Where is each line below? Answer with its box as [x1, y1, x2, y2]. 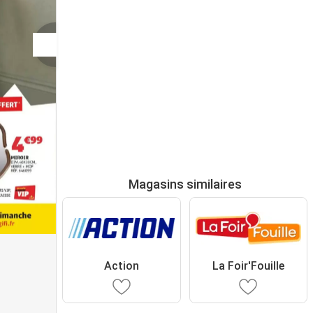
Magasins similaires [128, 177, 242, 191]
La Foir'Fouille [212, 259, 284, 272]
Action [103, 259, 139, 272]
